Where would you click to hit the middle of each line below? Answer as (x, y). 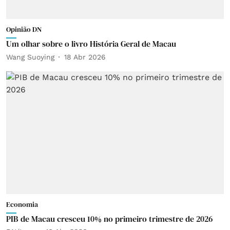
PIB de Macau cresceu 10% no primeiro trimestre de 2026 (109, 218)
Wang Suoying (30, 57)
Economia (22, 204)
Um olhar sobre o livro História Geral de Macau (91, 44)
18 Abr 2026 (85, 57)
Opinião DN (24, 29)
